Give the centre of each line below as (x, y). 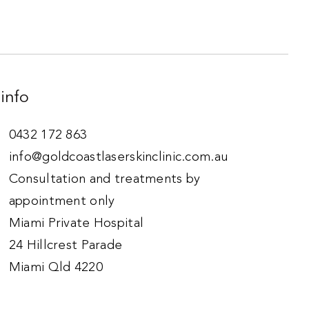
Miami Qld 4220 (56, 268)
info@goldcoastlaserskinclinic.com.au (119, 157)
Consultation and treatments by (104, 179)
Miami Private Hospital (76, 223)
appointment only (62, 201)
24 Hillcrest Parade (66, 246)
